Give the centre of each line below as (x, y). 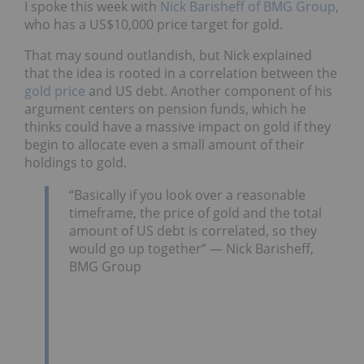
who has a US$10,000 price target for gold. (154, 25)
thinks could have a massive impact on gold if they (178, 127)
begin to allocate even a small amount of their (165, 145)
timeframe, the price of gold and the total (195, 212)
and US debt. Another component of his (209, 91)
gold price (55, 91)
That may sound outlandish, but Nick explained (168, 56)
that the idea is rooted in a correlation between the (181, 74)
